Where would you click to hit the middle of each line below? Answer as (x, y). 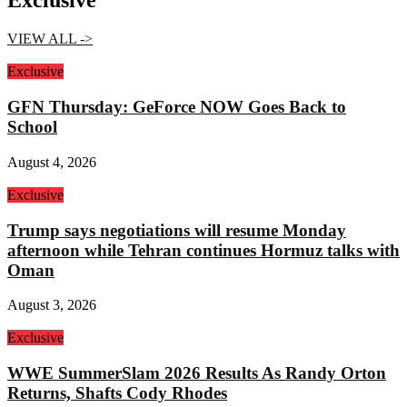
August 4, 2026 (52, 162)
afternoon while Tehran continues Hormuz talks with (203, 250)
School (32, 127)
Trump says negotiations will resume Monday (177, 230)
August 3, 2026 (52, 305)
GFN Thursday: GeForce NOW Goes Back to (177, 107)
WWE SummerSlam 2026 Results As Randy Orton (197, 372)
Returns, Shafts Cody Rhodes (117, 392)
